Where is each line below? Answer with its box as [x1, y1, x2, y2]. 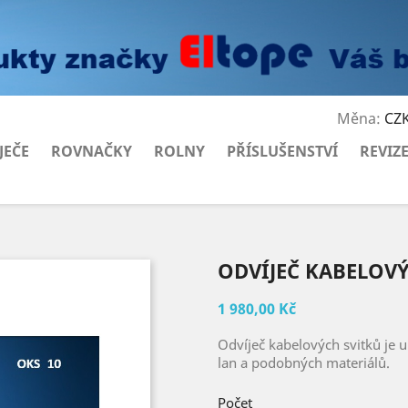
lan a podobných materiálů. [218, 353, 390, 372]
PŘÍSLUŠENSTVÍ [227, 140, 338, 161]
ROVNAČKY [51, 140, 132, 161]
